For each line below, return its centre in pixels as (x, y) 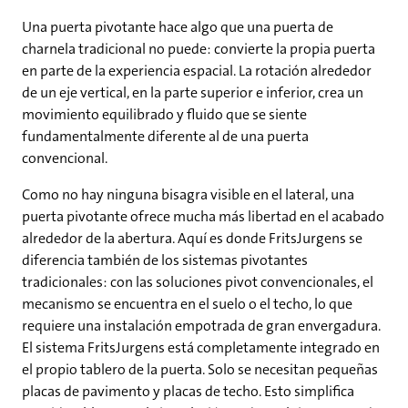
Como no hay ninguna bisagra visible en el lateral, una (188, 194)
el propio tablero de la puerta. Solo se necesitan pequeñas (200, 369)
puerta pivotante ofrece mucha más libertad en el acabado (203, 216)
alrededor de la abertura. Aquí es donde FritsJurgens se (192, 238)
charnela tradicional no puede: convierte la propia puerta (199, 49)
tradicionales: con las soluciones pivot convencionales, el (198, 282)
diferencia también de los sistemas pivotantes (165, 260)
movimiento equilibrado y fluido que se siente (164, 114)
